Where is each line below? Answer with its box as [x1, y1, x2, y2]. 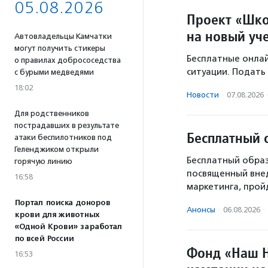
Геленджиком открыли [14, 145, 99, 154]
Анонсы [187, 205, 215, 215]
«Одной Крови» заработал [14, 222, 122, 232]
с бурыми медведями [14, 68, 94, 77]
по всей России [14, 234, 74, 243]
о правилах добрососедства [14, 56, 121, 65]
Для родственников [14, 109, 89, 118]
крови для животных [14, 210, 99, 220]
